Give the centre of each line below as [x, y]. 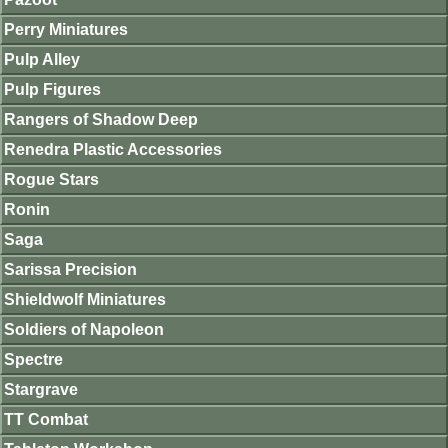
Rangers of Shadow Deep [101, 119]
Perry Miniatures [66, 29]
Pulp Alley [42, 59]
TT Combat [46, 419]
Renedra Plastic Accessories [113, 149]
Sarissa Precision [70, 269]
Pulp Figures [52, 89]
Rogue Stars [51, 179]
